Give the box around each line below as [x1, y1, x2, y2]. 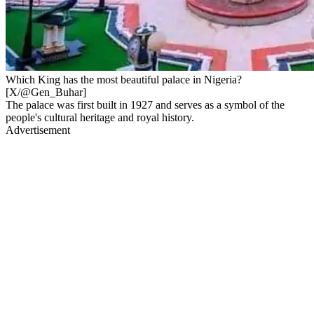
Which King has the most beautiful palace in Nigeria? [6, 73, 242, 86]
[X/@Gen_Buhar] [6, 86, 86, 98]
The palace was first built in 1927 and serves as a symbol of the [6, 98, 285, 111]
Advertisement [6, 123, 70, 136]
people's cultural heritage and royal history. [6, 111, 194, 123]
